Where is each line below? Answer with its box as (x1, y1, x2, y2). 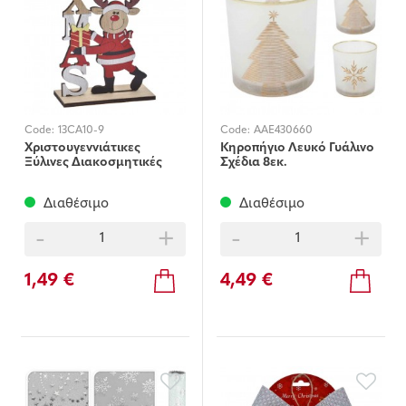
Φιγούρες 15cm (24, 169, 113, 184)
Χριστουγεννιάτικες (24, 140, 140, 155)
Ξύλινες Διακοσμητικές (24, 155, 162, 169)
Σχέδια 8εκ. (220, 155, 287, 169)
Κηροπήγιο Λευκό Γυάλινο (220, 140, 374, 155)
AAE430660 (254, 124, 313, 136)
